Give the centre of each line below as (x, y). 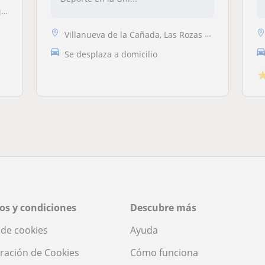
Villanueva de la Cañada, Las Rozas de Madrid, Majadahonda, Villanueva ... (134, 34)
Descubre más (163, 207)
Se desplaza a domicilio (111, 54)
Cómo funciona (164, 252)
